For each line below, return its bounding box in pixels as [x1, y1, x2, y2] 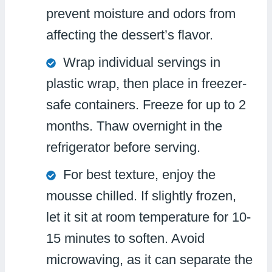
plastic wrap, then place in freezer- [46, 75, 246, 91]
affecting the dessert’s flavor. [46, 27, 213, 42]
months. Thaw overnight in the [46, 118, 222, 134]
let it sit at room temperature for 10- [46, 209, 251, 225]
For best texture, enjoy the [63, 166, 216, 182]
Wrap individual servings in [63, 54, 220, 70]
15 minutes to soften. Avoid [46, 230, 205, 246]
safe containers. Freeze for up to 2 [46, 97, 246, 112]
